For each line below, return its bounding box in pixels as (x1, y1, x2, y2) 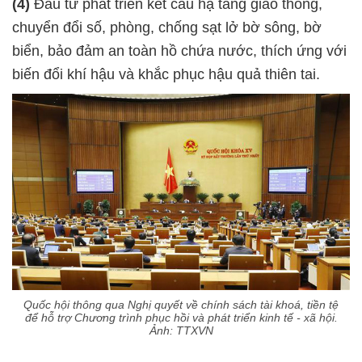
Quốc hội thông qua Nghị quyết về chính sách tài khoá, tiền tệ (23, 297, 339, 311)
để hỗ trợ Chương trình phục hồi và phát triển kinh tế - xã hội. (24, 310, 338, 324)
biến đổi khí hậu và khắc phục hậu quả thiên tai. (12, 66, 320, 83)
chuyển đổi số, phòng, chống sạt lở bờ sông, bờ (12, 19, 322, 36)
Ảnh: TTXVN (149, 323, 213, 337)
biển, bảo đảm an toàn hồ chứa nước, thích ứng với (12, 43, 347, 60)
